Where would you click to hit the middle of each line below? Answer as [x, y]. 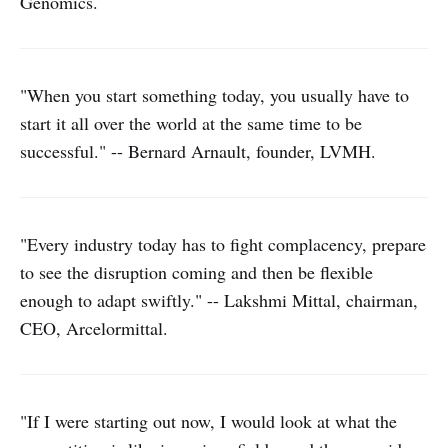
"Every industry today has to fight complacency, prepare [223, 244]
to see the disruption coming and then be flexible [196, 272]
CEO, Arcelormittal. [94, 328]
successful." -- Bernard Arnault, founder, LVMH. [198, 151]
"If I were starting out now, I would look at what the [208, 421]
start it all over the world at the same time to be [191, 123]
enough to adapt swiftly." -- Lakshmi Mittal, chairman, [219, 300]
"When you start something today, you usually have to [214, 95]
